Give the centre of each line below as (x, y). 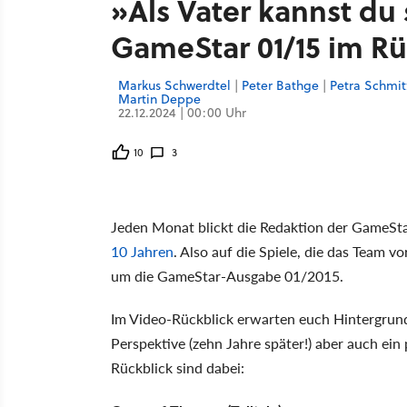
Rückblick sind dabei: (178, 367)
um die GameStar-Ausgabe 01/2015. (227, 275)
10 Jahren (142, 251)
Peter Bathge (280, 85)
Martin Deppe (159, 99)
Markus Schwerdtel (174, 85)
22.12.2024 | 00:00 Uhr (182, 112)
